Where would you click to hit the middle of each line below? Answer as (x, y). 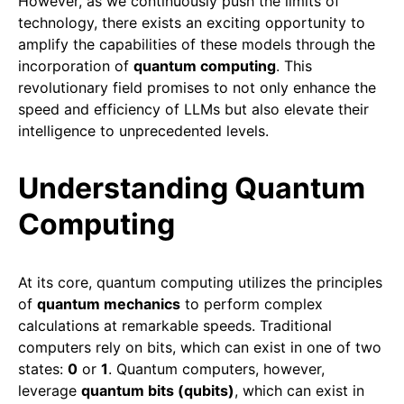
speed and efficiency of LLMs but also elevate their (193, 110)
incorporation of (76, 66)
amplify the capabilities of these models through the (197, 45)
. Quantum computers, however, (216, 369)
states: (43, 369)
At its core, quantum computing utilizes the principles (200, 283)
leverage (50, 391)
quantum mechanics (109, 304)
